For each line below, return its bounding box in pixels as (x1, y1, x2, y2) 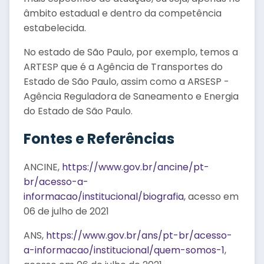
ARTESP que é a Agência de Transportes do (24, 60, 223, 74)
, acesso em (184, 190, 239, 203)
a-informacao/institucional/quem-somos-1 (24, 243, 225, 257)
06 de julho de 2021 (24, 204, 109, 218)
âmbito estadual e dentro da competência (24, 6, 222, 20)
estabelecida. (24, 21, 86, 35)
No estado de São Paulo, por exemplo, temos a (24, 45, 238, 59)
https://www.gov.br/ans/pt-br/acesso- (46, 229, 232, 242)
